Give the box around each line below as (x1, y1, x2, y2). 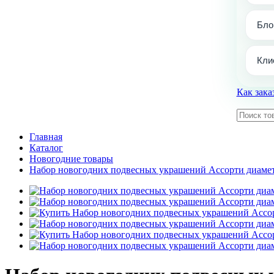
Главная (29, 131, 62, 142)
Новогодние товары (29, 154, 113, 164)
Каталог (29, 143, 63, 153)
